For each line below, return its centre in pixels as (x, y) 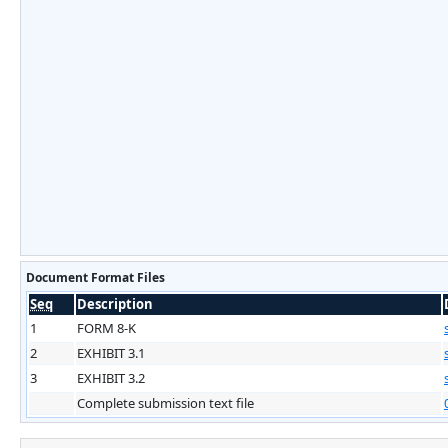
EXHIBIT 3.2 (111, 377)
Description (115, 303)
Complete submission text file (165, 402)
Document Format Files (95, 277)
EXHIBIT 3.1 (111, 352)
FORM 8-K (106, 327)
